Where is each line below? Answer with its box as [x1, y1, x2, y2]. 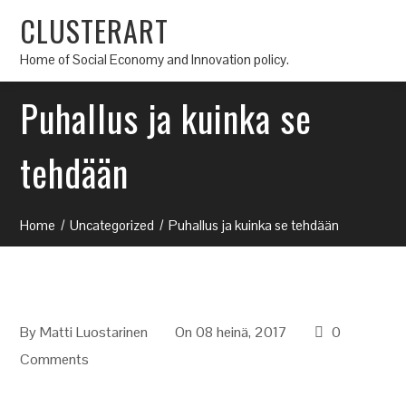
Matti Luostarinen [40, 323, 149, 342]
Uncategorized [70, 217, 155, 234]
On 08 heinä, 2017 [175, 323, 288, 342]
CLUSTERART [20, 8, 169, 52]
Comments [20, 350, 90, 369]
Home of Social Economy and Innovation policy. [20, 50, 290, 68]
